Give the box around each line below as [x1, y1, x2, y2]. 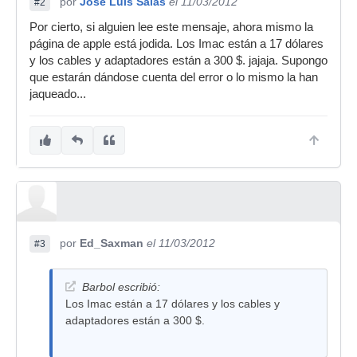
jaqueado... [29, 88, 86, 100]
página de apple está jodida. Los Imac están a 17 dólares [29, 37, 324, 50]
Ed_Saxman [80, 237, 143, 249]
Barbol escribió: [82, 280, 160, 293]
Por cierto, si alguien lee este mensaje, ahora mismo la [29, 21, 313, 33]
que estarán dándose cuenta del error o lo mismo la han [29, 71, 318, 84]
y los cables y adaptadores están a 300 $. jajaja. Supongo [29, 54, 328, 67]
